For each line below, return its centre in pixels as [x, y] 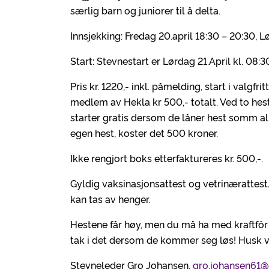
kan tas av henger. [110, 199]
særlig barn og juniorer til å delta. [145, 10]
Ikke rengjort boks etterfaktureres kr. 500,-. [167, 158]
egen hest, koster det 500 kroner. [144, 133]
